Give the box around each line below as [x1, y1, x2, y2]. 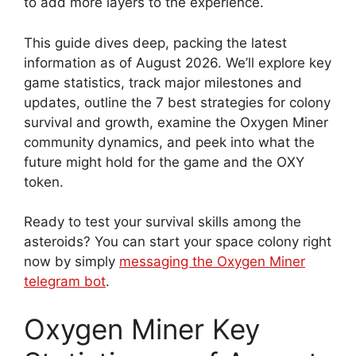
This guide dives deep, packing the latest [24, 34, 287, 51]
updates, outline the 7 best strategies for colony [24, 94, 331, 110]
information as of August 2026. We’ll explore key [24, 54, 331, 71]
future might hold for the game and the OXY [24, 153, 304, 170]
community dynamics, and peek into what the [24, 133, 315, 150]
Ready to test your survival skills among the [24, 214, 301, 230]
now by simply [24, 253, 119, 270]
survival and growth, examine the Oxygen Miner [24, 114, 328, 130]
